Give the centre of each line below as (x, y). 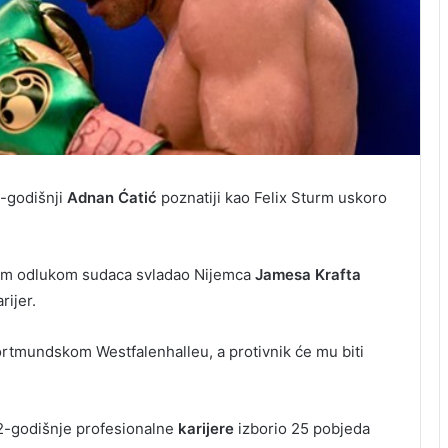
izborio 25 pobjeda (304, 429)
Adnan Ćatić (111, 198)
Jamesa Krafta (305, 275)
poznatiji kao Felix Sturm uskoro (271, 198)
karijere (208, 429)
